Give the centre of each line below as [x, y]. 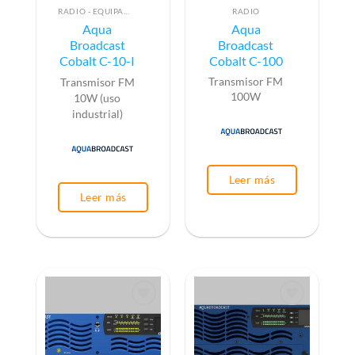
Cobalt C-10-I [97, 61]
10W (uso [97, 97]
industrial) [97, 113]
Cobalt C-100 [246, 61]
